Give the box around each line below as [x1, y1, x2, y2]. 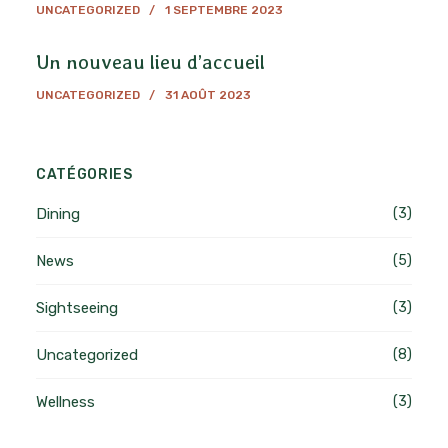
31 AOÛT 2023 [164, 87, 251, 102]
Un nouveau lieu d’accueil [35, 49, 265, 74]
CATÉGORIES [35, 165, 133, 183]
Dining [35, 204, 80, 223]
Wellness [35, 392, 95, 411]
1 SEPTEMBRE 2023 [164, 2, 283, 17]
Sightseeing [35, 298, 118, 317]
